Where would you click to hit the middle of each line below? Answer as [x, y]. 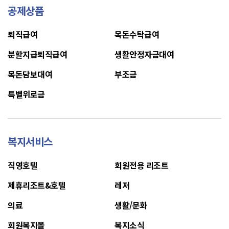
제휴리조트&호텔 [37, 185]
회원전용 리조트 [141, 165]
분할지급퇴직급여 [37, 54]
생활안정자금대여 [144, 54]
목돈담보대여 [30, 74]
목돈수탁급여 [137, 34]
